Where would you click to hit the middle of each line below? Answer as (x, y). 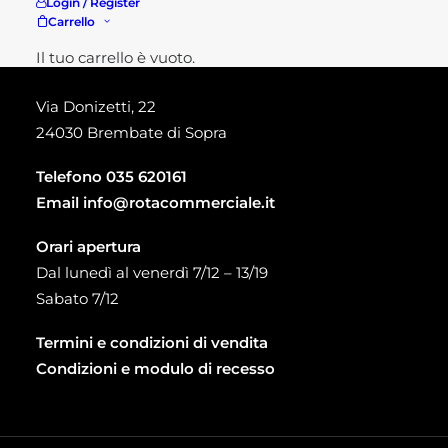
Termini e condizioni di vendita (152, 342)
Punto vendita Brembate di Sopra (184, 48)
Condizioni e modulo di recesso (155, 368)
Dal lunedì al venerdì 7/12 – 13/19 (152, 272)
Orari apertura (88, 246)
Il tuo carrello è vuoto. (115, 57)
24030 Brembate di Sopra (131, 132)
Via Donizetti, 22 (96, 106)
